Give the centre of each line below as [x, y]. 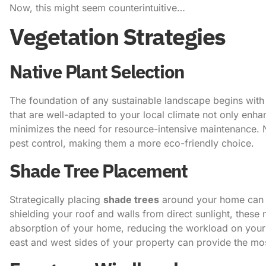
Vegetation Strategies [118, 37]
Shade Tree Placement [99, 170]
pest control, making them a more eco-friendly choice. [132, 143]
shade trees [131, 199]
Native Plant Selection [97, 72]
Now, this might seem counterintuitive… [97, 7]
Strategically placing [56, 199]
